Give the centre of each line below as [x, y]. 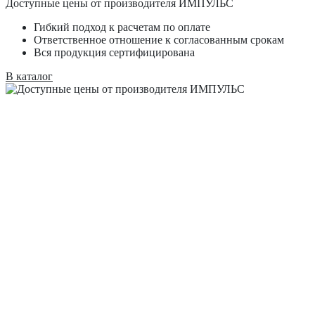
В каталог [29, 76]
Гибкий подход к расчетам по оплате [122, 27]
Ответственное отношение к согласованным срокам [159, 40]
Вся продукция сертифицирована [114, 52]
